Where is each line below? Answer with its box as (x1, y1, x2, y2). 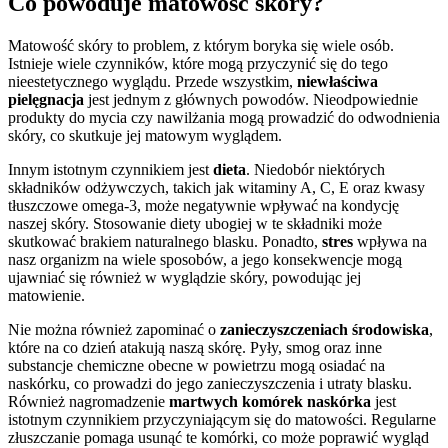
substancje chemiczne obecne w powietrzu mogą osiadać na (8, 356, 385, 374)
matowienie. (8, 286, 85, 304)
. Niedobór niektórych (246, 160, 385, 178)
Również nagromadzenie (8, 392, 169, 410)
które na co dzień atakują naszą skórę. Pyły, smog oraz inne (8, 338, 382, 356)
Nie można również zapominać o (8, 320, 220, 338)
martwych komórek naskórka (169, 392, 371, 410)
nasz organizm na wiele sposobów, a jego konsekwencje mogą (8, 250, 402, 268)
